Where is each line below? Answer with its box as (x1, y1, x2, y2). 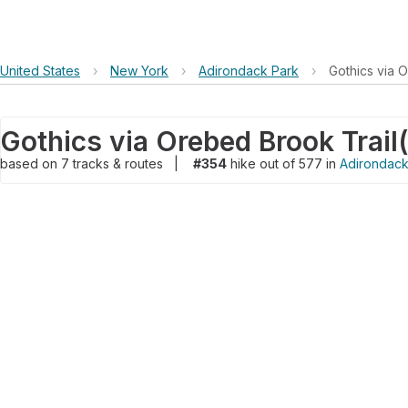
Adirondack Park (199, 63, 299, 78)
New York (110, 63, 168, 78)
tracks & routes (73, 156, 167, 171)
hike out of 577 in (227, 156, 340, 171)
